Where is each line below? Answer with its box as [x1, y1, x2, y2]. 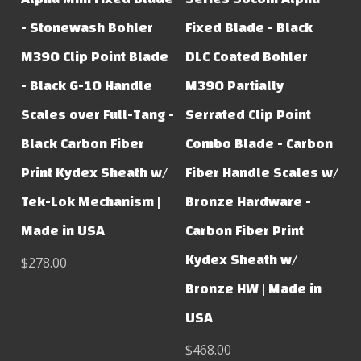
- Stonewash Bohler [21, 14, 154, 41]
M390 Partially [185, 72, 284, 99]
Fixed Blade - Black [185, 14, 313, 41]
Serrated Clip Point [185, 101, 312, 128]
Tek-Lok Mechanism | [21, 188, 161, 215]
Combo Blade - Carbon [185, 130, 334, 157]
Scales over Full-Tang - [21, 101, 175, 128]
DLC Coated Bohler [185, 43, 309, 70]
